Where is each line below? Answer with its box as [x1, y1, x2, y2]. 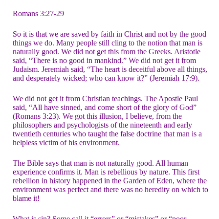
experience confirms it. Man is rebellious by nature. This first [13, 168, 199, 176]
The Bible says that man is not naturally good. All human [13, 159, 188, 167]
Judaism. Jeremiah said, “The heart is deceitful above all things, [13, 65, 207, 73]
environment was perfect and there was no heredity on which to [13, 185, 208, 194]
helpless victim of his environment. [13, 138, 120, 147]
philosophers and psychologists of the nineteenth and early [13, 121, 192, 129]
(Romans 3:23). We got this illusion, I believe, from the [13, 112, 182, 120]
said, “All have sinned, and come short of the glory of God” [13, 103, 197, 111]
